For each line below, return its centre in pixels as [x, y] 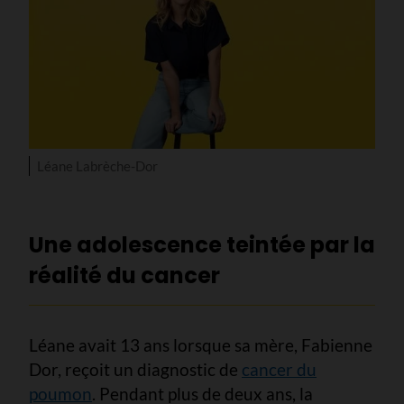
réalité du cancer [124, 275]
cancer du [279, 369]
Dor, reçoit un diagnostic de [135, 369]
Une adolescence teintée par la [202, 244]
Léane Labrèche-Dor [97, 165]
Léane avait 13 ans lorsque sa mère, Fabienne [201, 344]
